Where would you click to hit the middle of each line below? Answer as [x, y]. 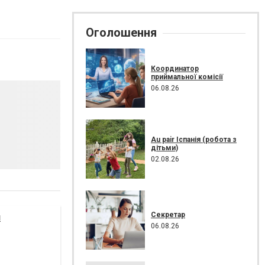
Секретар [168, 214]
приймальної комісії [187, 77]
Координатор [175, 68]
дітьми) [164, 148]
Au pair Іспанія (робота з [194, 139]
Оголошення [121, 33]
